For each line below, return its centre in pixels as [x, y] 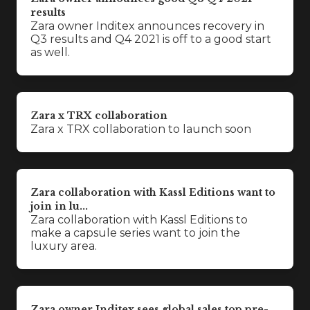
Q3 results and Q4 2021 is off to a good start [151, 39]
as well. [50, 52]
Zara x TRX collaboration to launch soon [141, 129]
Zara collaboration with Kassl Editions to [139, 220]
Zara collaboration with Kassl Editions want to [153, 192]
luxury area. [64, 246]
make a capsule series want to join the [135, 233]
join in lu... [59, 206]
